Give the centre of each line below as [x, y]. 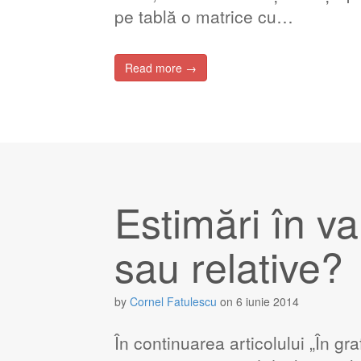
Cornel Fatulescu [173, 301]
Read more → [160, 68]
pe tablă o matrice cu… [203, 16]
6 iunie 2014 [267, 301]
